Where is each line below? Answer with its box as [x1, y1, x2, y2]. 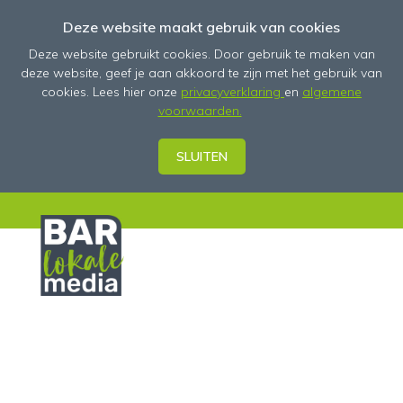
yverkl [217, 84, 250, 100]
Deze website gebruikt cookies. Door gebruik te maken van [28, 46, 375, 62]
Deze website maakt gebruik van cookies [63, 18, 340, 36]
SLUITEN [175, 148, 228, 165]
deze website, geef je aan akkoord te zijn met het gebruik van [21, 65, 382, 81]
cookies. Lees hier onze [41, 84, 181, 100]
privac [181, 84, 217, 100]
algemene [302, 84, 362, 100]
